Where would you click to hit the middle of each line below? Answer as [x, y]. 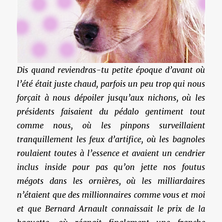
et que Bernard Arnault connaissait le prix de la [111, 208]
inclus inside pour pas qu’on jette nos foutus [111, 167]
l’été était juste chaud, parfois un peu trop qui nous [111, 83]
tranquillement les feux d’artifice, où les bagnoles [111, 139]
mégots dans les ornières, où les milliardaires [111, 181]
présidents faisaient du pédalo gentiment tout [111, 111]
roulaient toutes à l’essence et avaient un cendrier [111, 153]
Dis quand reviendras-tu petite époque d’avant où [111, 70]
